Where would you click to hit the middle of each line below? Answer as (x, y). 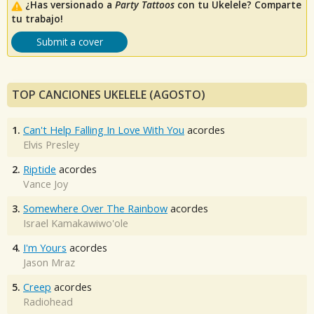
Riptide (40, 170)
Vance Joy (46, 184)
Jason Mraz (49, 263)
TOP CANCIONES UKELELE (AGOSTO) (109, 95)
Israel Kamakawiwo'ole (76, 224)
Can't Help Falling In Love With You (104, 130)
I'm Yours (45, 248)
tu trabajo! (37, 19)
